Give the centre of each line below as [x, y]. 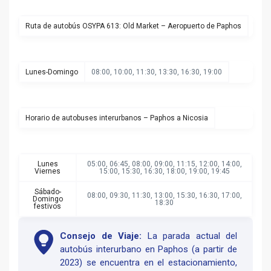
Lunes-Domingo [52, 72]
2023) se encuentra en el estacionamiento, [149, 263]
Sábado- [47, 192]
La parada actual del [189, 236]
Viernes [47, 171]
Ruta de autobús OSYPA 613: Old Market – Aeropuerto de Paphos [133, 26]
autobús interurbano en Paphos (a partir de [149, 250]
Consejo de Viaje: [101, 236]
